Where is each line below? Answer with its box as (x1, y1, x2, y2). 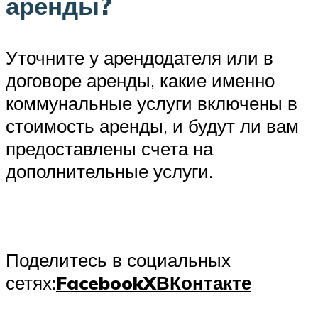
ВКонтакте (156, 271, 251, 295)
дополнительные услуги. (6, 160, 213, 183)
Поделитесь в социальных (6, 248, 231, 272)
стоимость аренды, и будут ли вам (6, 114, 299, 138)
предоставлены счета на (6, 137, 213, 160)
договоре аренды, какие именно (6, 69, 275, 92)
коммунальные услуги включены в (6, 92, 297, 115)
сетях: (6, 271, 56, 295)
